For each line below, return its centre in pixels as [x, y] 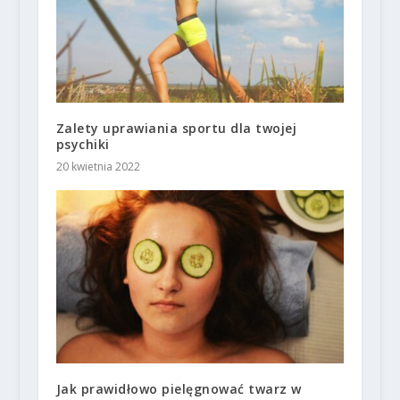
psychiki [83, 145]
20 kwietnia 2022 [98, 167]
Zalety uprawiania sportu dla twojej [176, 129]
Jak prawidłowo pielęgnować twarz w [179, 388]
